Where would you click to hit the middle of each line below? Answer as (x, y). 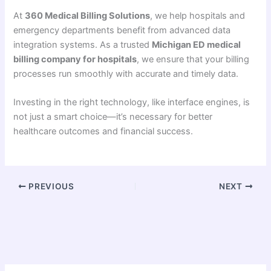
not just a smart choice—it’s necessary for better (113, 116)
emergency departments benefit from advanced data (122, 30)
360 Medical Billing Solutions (88, 15)
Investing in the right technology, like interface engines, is (132, 102)
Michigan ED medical (197, 44)
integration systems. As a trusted (83, 44)
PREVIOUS (50, 186)
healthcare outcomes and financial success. (103, 131)
